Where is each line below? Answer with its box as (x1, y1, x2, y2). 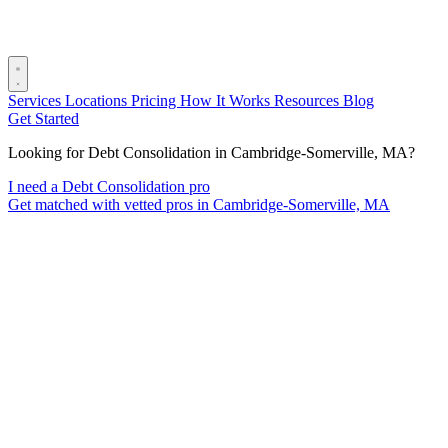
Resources (274, 92, 343, 109)
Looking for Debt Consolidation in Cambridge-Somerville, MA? (8, 144, 415, 161)
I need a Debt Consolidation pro (8, 178, 210, 195)
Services (8, 92, 65, 109)
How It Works (180, 92, 274, 109)
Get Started (8, 110, 79, 127)
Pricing (131, 92, 180, 109)
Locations (65, 92, 131, 109)
